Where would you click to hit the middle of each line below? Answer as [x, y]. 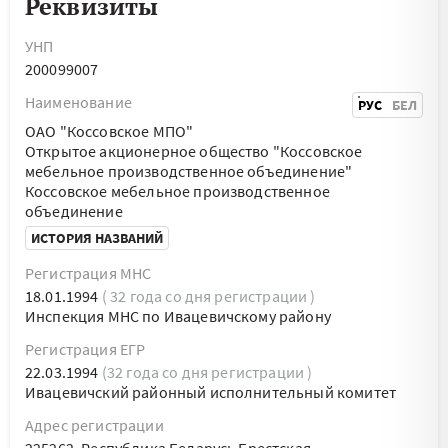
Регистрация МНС [88, 273]
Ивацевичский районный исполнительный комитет [211, 392]
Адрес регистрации [94, 425]
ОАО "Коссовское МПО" [109, 131]
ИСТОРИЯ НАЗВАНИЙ [97, 238]
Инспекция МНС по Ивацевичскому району [178, 316]
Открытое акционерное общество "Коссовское [194, 151]
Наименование [78, 102]
